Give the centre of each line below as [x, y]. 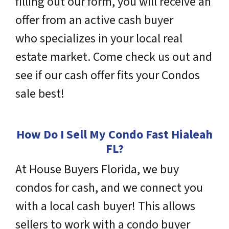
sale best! [40, 94]
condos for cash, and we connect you [109, 188]
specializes [68, 39]
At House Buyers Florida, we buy [97, 169]
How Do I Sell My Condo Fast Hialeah [114, 135]
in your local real [139, 39]
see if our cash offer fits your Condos [108, 75]
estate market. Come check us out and [114, 57]
